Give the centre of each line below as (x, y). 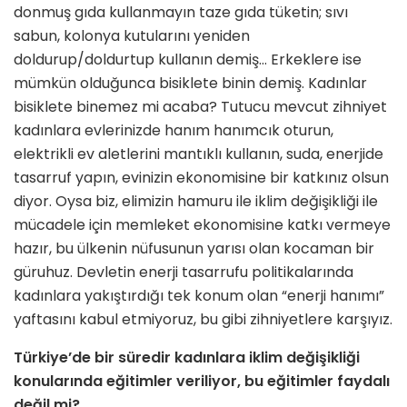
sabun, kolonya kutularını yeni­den (132, 36)
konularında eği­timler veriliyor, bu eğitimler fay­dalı (202, 382)
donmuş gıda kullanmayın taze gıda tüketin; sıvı (181, 13)
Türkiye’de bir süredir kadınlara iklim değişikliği (187, 358)
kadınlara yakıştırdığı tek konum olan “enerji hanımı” (199, 296)
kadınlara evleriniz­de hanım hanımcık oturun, (174, 131)
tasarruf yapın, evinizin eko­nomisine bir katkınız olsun (201, 178)
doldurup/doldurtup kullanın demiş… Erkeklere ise (188, 60)
